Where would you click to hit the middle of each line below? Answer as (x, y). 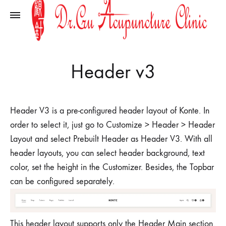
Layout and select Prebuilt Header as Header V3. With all (111, 139)
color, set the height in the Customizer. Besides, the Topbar (112, 167)
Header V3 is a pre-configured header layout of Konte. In (110, 111)
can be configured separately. (62, 181)
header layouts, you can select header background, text (107, 153)
